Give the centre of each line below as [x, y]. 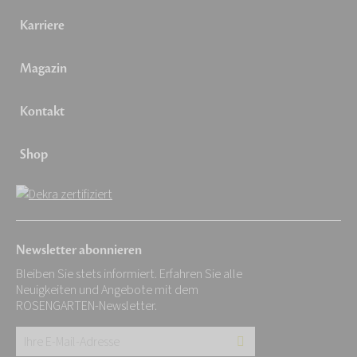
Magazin [43, 68]
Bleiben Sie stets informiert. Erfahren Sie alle [129, 274]
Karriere [42, 25]
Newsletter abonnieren [79, 250]
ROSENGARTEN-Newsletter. [86, 306]
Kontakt [42, 111]
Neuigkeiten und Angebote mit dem [107, 290]
